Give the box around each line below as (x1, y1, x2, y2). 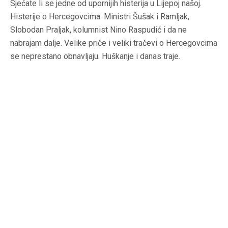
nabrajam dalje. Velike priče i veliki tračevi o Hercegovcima (10, 38, 217, 48)
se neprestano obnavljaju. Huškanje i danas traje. (10, 51, 180, 62)
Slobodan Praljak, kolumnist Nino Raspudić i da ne (10, 25, 187, 35)
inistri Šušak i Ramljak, (111, 12, 189, 22)
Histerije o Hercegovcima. (10, 12, 104, 22)
